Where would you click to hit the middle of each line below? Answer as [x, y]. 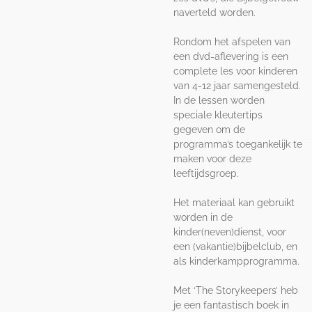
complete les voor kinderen [235, 71]
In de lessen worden [219, 100]
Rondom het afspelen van [232, 41]
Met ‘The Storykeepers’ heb [236, 290]
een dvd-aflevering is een [231, 56]
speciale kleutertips [218, 115]
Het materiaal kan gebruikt [234, 202]
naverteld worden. [214, 12]
